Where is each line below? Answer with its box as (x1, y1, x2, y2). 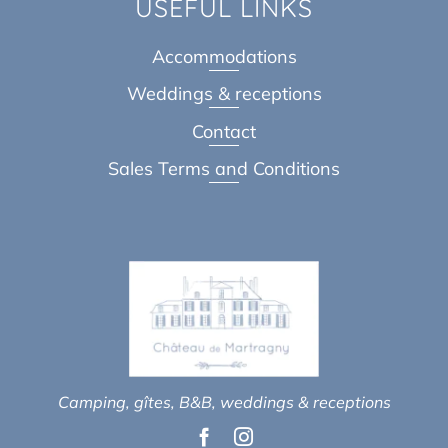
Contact (192, 119, 256, 143)
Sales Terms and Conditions (108, 157, 340, 181)
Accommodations (151, 44, 297, 68)
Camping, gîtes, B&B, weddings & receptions (57, 392, 391, 413)
